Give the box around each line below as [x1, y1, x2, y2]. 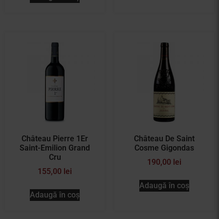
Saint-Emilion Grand [20, 143, 90, 153]
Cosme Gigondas [134, 143, 194, 153]
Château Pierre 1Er [22, 134, 88, 143]
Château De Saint [134, 134, 195, 143]
